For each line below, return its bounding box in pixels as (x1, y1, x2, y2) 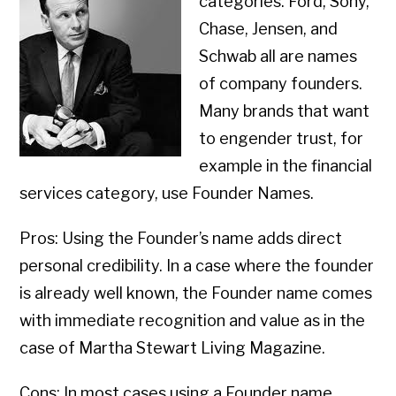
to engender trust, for (199, 129, 364, 148)
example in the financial (199, 156, 373, 176)
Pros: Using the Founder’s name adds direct (19, 229, 343, 248)
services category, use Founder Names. (19, 184, 315, 203)
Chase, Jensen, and (199, 19, 339, 39)
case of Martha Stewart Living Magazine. (19, 339, 326, 358)
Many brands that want (199, 102, 370, 121)
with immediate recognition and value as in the (19, 311, 366, 331)
